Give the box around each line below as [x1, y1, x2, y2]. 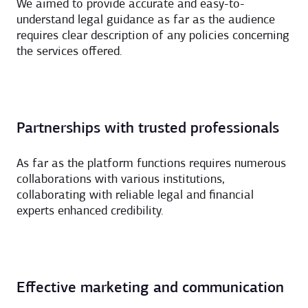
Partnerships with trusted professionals [16, 121, 279, 136]
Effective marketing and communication [16, 280, 284, 296]
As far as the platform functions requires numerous [16, 157, 286, 170]
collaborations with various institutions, [16, 173, 225, 186]
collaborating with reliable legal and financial [16, 188, 254, 202]
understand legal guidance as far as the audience [16, 13, 275, 27]
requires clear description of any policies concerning [16, 29, 289, 43]
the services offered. [16, 45, 122, 58]
